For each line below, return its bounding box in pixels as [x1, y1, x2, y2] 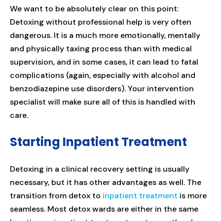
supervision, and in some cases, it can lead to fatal [10, 56, 198, 67]
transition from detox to [10, 190, 103, 201]
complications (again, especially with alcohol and [10, 70, 195, 80]
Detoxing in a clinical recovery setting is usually [10, 163, 189, 174]
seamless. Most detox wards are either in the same [10, 203, 198, 214]
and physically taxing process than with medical [10, 43, 192, 54]
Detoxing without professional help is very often [10, 16, 191, 27]
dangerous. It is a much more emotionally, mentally [10, 30, 200, 40]
